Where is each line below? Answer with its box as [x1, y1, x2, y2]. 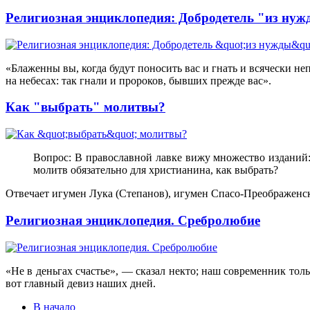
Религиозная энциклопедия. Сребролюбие [6, 212, 260, 228]
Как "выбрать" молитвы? [6, 100, 165, 115]
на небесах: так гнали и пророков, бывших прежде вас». [6, 74, 271, 86]
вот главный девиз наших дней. [6, 277, 156, 289]
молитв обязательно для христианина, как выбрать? [33, 164, 278, 176]
